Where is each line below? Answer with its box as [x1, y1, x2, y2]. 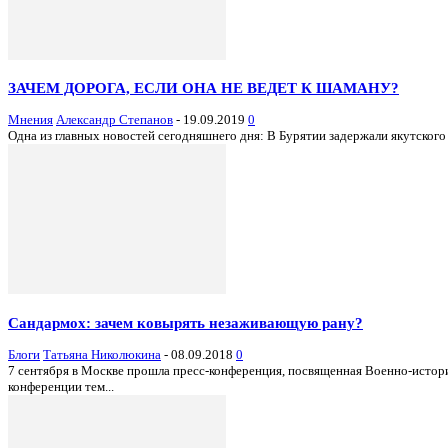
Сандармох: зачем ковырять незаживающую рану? [8, 313, 363, 331]
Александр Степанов [56, 112, 173, 128]
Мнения [8, 112, 53, 128]
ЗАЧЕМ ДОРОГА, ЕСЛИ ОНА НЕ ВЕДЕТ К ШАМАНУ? [8, 79, 399, 97]
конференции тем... [8, 378, 114, 394]
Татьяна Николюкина [43, 346, 161, 362]
